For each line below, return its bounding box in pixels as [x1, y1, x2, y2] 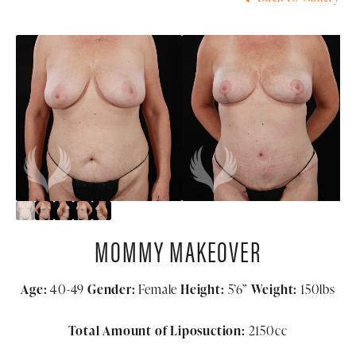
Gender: [87, 281, 136, 298]
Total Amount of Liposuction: [68, 322, 246, 339]
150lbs [297, 281, 335, 298]
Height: [180, 281, 225, 298]
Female [135, 281, 181, 298]
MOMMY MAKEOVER [95, 230, 261, 271]
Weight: [250, 281, 298, 298]
